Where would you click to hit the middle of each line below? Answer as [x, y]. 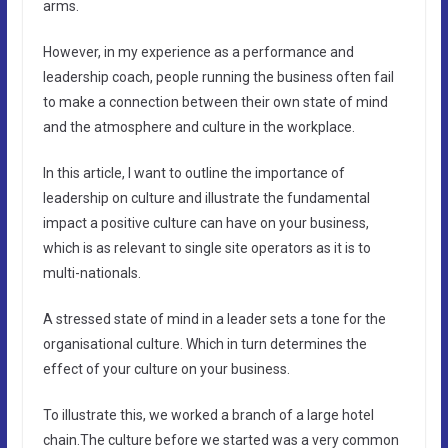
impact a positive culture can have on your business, [205, 222]
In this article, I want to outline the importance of [193, 172]
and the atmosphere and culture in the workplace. [198, 126]
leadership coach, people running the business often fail [218, 76]
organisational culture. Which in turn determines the [204, 343]
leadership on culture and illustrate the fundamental [206, 197]
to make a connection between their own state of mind [215, 101]
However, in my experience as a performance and [198, 51]
